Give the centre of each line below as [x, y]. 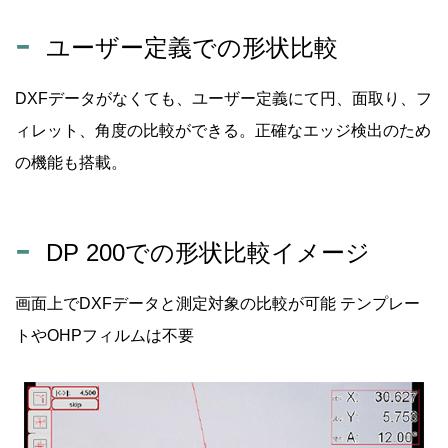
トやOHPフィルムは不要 [104, 335]
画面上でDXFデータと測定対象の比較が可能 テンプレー [217, 303]
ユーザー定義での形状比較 [192, 47]
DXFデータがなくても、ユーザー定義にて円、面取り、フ [223, 98]
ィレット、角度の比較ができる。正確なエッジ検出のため [223, 130]
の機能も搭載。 [71, 162]
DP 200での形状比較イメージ [208, 252]
